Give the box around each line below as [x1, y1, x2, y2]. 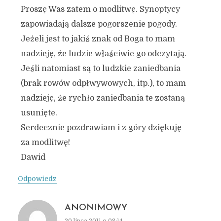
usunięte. [20, 109, 57, 117]
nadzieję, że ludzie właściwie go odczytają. [20, 49, 186, 58]
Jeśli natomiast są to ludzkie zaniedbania [20, 64, 181, 73]
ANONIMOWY [64, 203, 127, 213]
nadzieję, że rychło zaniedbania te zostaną [20, 94, 185, 103]
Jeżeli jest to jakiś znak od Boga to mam [20, 35, 175, 43]
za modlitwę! [20, 138, 70, 147]
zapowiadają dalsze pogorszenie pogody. [20, 20, 177, 29]
